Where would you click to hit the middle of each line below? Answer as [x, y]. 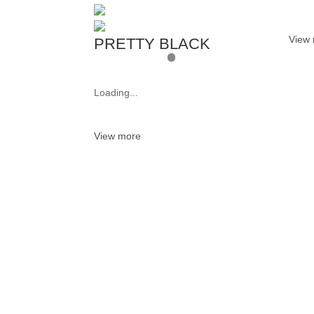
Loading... [116, 93]
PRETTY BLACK [152, 43]
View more [118, 136]
